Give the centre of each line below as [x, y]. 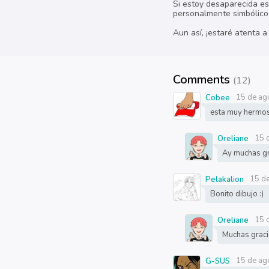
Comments [203, 80]
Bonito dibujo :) [237, 194]
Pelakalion [225, 180]
